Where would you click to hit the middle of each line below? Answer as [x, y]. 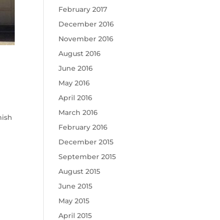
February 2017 [83, 9]
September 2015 [87, 157]
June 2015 [76, 186]
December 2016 [86, 24]
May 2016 [74, 83]
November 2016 [86, 39]
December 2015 [86, 142]
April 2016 [76, 98]
